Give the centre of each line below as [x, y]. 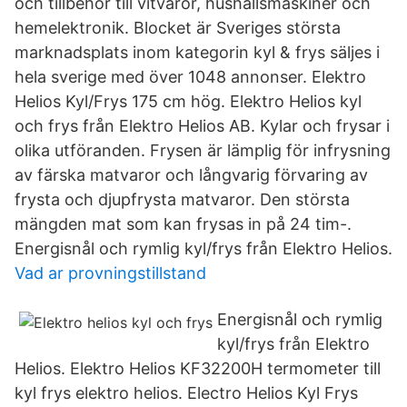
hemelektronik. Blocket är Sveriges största [178, 28]
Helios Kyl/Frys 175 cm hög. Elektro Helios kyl [188, 101]
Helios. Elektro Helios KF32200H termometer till [198, 368]
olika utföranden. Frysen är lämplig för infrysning [203, 150]
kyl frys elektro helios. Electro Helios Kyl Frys [186, 393]
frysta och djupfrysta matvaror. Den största [182, 199]
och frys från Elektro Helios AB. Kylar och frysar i [202, 126]
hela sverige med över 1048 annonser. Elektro [190, 77]
